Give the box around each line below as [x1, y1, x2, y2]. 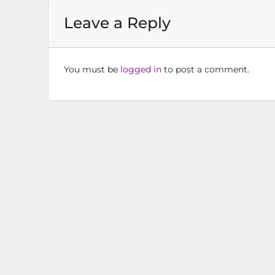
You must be [63, 64, 120, 76]
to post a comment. [161, 64, 249, 76]
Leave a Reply [63, 14, 171, 33]
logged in [120, 64, 161, 76]
